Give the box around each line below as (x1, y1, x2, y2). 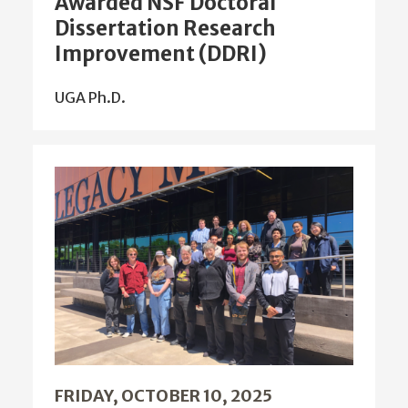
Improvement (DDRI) (55, 36, 267, 63)
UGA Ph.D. (55, 84, 126, 103)
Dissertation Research (55, 11, 276, 37)
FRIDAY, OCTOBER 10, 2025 (55, 381, 272, 403)
